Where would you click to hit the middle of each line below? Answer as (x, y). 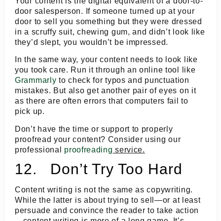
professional (40, 149)
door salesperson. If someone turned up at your (105, 11)
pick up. (30, 111)
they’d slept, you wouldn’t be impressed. (92, 42)
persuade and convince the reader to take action (107, 211)
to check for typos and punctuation (123, 80)
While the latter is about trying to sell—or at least (108, 200)
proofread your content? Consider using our (98, 139)
